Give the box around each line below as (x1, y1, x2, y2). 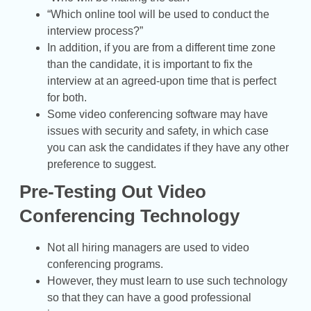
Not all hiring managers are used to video (47, 241, 249, 253)
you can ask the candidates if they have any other (47, 141, 289, 153)
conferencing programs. (47, 258, 163, 270)
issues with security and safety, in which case (47, 124, 269, 137)
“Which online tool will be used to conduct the (47, 8, 269, 20)
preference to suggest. (47, 158, 156, 170)
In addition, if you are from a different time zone (47, 41, 276, 53)
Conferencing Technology (19, 205, 239, 226)
